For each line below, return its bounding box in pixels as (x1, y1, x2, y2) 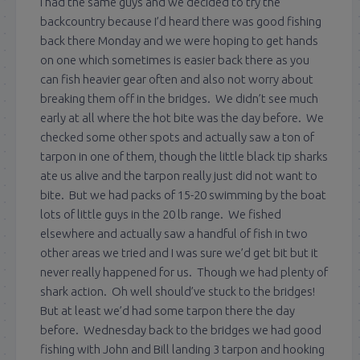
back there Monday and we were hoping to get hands (40, 33, 318, 47)
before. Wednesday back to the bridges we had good (40, 322, 321, 337)
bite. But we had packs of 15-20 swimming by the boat (40, 187, 326, 202)
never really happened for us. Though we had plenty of (40, 264, 328, 279)
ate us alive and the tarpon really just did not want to (40, 168, 317, 182)
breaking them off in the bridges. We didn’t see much (40, 91, 318, 105)
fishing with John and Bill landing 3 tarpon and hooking (40, 342, 325, 356)
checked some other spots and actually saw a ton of (40, 129, 314, 144)
